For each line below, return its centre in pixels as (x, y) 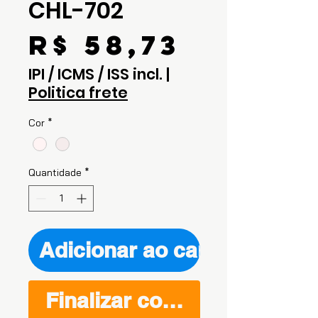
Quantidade (55, 173)
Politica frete (78, 93)
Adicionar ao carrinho (149, 250)
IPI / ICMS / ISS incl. (95, 74)
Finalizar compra (130, 301)
